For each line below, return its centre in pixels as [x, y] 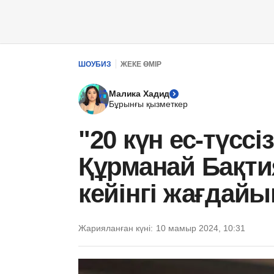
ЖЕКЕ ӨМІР [141, 64]
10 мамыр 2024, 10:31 [201, 228]
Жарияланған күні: [116, 228]
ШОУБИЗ [95, 64]
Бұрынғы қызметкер [148, 104]
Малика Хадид [139, 94]
